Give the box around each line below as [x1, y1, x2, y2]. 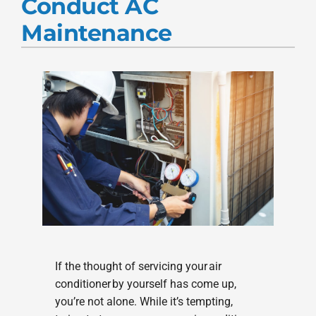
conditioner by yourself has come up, [54, 277, 236, 291]
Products [19, 12, 69, 28]
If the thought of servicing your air [54, 260, 221, 274]
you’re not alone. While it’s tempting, [54, 295, 233, 309]
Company [19, 47, 73, 62]
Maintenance [20, 19, 172, 47]
